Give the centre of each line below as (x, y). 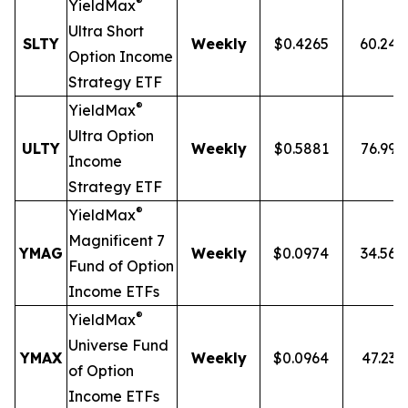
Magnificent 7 (117, 240)
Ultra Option (111, 136)
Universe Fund (118, 345)
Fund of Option (121, 266)
